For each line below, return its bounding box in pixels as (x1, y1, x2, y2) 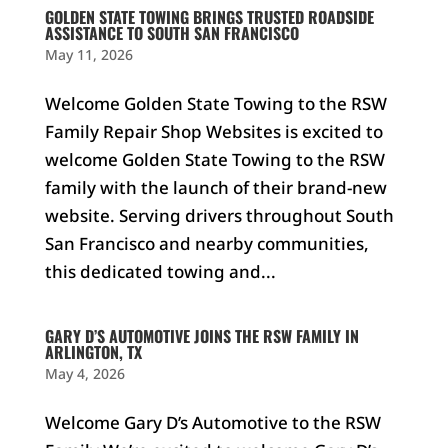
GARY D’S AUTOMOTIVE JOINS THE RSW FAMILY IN (44, 324, 359, 348)
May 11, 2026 (44, 45, 133, 64)
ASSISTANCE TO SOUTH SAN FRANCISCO (44, 21, 299, 45)
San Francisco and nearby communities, (44, 232, 369, 255)
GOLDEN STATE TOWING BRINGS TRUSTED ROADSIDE (44, 5, 374, 29)
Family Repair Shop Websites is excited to (44, 120, 383, 143)
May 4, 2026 (44, 364, 125, 383)
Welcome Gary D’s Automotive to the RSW (44, 411, 381, 434)
